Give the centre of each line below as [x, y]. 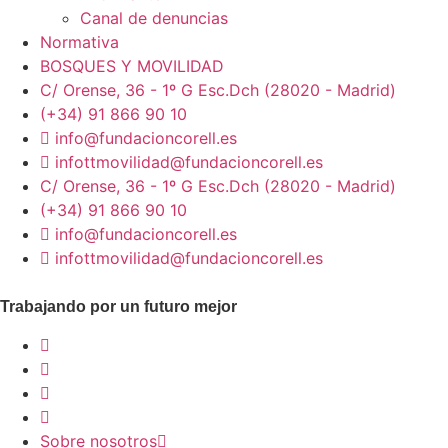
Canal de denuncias [154, 18]
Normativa [79, 42]
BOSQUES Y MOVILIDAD [132, 66]
